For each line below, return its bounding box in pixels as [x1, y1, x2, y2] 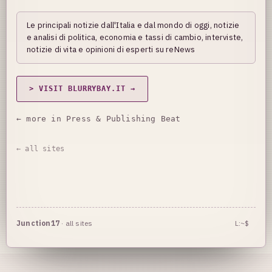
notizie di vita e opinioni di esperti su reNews [27, 44, 195, 55]
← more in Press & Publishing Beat [16, 114, 181, 123]
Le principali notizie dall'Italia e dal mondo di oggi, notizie [27, 20, 240, 30]
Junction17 [16, 219, 59, 228]
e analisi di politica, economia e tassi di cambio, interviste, [27, 32, 243, 42]
